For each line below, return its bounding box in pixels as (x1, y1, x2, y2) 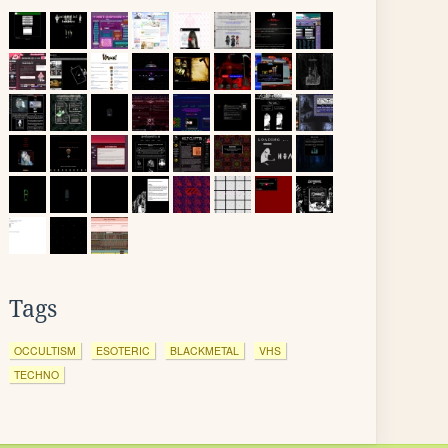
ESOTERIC (96, 343, 150, 358)
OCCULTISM (14, 343, 76, 358)
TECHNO (14, 367, 59, 382)
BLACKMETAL (170, 343, 239, 358)
